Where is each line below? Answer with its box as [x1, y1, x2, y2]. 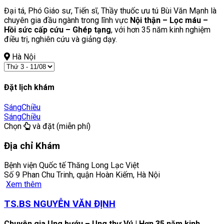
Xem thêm [6, 179, 41, 189]
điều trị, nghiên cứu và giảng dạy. [4, 34, 117, 44]
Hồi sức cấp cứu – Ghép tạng [4, 25, 111, 35]
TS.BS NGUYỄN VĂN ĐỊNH [4, 198, 115, 209]
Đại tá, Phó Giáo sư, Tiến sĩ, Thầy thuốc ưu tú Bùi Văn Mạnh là [4, 6, 216, 16]
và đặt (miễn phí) [30, 121, 90, 131]
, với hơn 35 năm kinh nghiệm [111, 25, 210, 35]
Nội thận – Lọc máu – [130, 15, 208, 25]
